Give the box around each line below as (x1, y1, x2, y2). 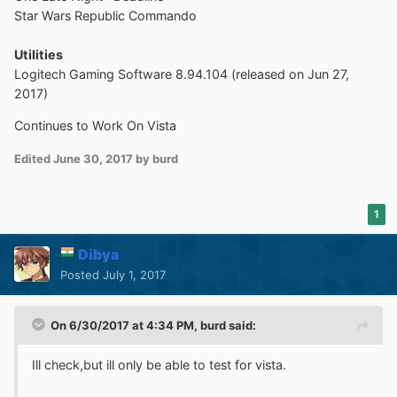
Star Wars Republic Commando (14, 7, 197, 23)
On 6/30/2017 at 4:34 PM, (51, 317, 200, 332)
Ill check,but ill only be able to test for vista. (32, 356, 286, 372)
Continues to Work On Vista (14, 118, 176, 134)
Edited (14, 151, 53, 166)
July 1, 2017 (103, 267, 166, 282)
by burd (133, 151, 178, 166)
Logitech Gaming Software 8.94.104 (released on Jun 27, (14, 66, 349, 82)
